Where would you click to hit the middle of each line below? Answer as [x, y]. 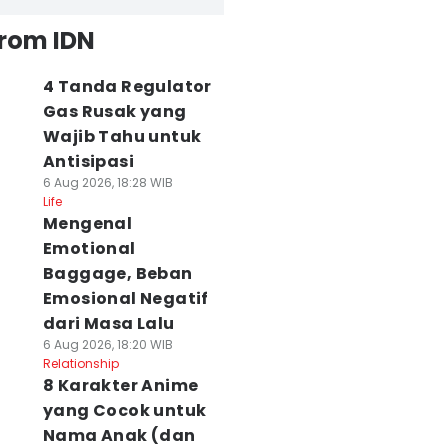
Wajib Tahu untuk [122, 136]
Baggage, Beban [117, 273]
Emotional [89, 248]
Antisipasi [88, 161]
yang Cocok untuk [124, 410]
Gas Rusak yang [114, 111]
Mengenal [87, 223]
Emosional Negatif [125, 298]
